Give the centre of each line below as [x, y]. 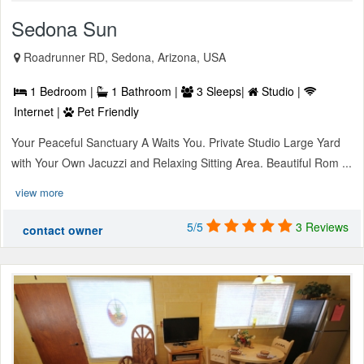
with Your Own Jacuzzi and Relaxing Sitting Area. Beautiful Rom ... [182, 163]
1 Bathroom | [145, 91]
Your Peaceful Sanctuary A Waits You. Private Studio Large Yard [176, 143]
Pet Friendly [106, 112]
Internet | [39, 112]
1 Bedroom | [62, 91]
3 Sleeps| [221, 91]
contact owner [63, 230]
